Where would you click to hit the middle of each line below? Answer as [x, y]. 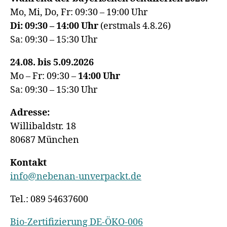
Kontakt [28, 163]
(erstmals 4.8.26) [135, 26]
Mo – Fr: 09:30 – [44, 76]
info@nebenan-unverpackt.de [76, 176]
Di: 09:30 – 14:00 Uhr [54, 26]
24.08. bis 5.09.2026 [52, 62]
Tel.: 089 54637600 [49, 199]
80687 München [45, 140]
